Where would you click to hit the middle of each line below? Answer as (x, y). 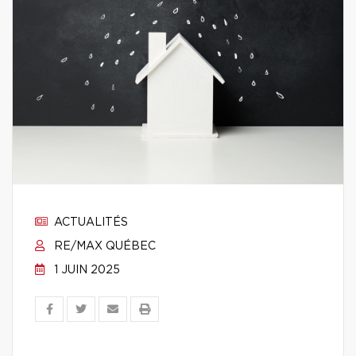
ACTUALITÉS (89, 222)
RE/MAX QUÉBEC (103, 246)
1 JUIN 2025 (85, 270)
